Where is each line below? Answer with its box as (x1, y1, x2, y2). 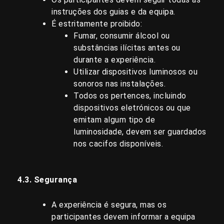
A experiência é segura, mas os (51, 199, 166, 209)
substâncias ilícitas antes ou (73, 43, 180, 53)
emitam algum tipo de (73, 115, 155, 125)
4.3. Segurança (17, 175, 77, 185)
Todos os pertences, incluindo (73, 91, 186, 101)
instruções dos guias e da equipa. (51, 7, 175, 17)
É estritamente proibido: (51, 19, 142, 29)
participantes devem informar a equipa (51, 211, 195, 221)
